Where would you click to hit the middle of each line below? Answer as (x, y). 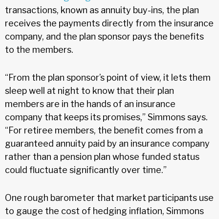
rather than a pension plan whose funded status (102, 156)
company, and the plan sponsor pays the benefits (104, 36)
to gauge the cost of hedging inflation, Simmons (104, 211)
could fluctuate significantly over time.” (86, 170)
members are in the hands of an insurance (90, 104)
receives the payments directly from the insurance (109, 23)
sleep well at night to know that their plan (89, 90)
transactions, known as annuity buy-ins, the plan (102, 10)
